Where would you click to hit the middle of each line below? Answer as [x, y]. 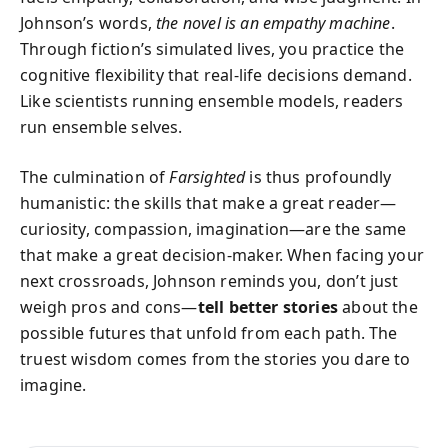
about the [378, 306]
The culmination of [95, 176]
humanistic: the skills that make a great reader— [208, 202]
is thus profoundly [318, 176]
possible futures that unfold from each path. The [209, 332]
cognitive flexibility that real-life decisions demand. [216, 74]
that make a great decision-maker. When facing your [222, 254]
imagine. [53, 384]
